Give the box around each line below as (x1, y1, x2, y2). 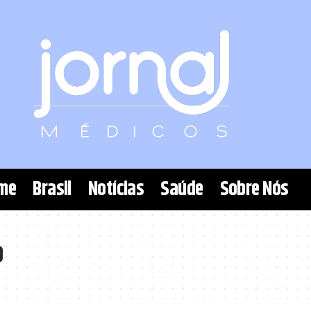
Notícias (87, 175, 144, 205)
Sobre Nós (219, 175, 289, 205)
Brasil (33, 175, 72, 205)
